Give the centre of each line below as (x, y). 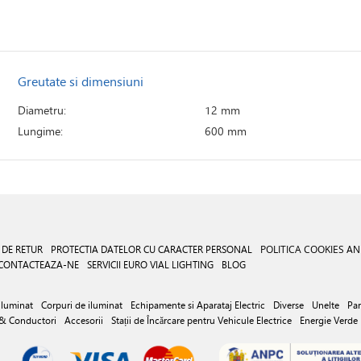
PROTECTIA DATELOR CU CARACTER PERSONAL (151, 249)
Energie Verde (329, 320)
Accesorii (84, 320)
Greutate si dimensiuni (81, 81)
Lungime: (41, 131)
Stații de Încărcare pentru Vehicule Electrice (201, 320)
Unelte (326, 305)
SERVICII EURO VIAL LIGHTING (150, 265)
